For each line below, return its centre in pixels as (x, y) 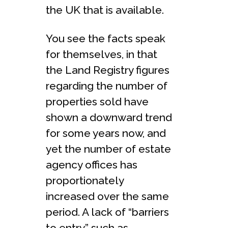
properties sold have (97, 101)
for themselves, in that (102, 54)
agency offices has (92, 164)
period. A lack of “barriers (107, 212)
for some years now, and (106, 133)
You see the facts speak (106, 38)
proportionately (85, 180)
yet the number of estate (108, 149)
